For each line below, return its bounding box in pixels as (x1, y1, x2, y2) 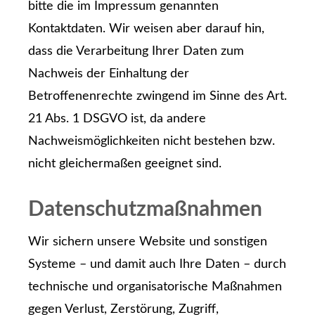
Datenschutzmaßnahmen (28, 198, 262, 220)
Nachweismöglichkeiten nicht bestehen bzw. (28, 134, 275, 148)
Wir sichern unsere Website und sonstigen (28, 235, 267, 248)
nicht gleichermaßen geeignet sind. (28, 157, 221, 170)
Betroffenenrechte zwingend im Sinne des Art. (28, 89, 287, 103)
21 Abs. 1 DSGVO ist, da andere (28, 112, 206, 125)
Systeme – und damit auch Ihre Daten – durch (28, 257, 286, 271)
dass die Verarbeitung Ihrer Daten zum (28, 44, 244, 58)
